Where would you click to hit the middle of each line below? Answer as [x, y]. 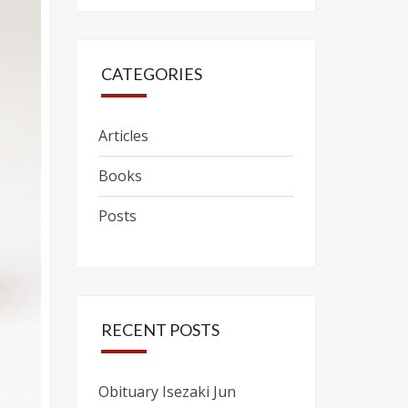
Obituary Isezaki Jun [167, 392]
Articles [123, 136]
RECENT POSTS [160, 330]
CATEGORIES [151, 74]
